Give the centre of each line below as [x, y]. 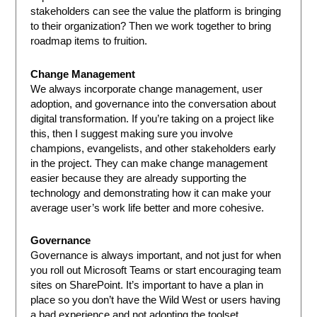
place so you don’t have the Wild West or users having [156, 300]
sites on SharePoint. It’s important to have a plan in [147, 286]
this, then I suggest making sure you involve [132, 133]
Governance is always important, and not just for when [156, 256]
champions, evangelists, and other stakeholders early [154, 148]
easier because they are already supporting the [139, 178]
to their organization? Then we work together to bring [151, 27]
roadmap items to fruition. [89, 41]
